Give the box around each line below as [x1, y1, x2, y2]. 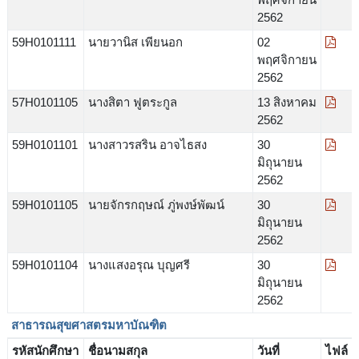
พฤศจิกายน [256, 52, 317, 67]
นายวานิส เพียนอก [87, 34, 183, 49]
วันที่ [256, 343, 280, 357]
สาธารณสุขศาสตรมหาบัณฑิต [10, 317, 167, 332]
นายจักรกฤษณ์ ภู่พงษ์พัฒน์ [87, 197, 224, 212]
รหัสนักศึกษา [11, 343, 79, 357]
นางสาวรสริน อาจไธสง [87, 137, 207, 151]
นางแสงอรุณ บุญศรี [87, 257, 190, 272]
